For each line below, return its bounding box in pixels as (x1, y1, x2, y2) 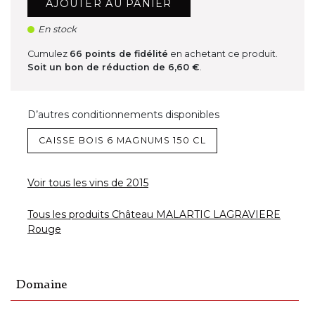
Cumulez (27, 49, 70, 60)
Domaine (16, 279, 67, 292)
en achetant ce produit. (168, 49, 278, 60)
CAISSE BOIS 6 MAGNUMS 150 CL (39, 135, 206, 146)
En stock (38, 24, 77, 35)
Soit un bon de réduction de (27, 62, 168, 73)
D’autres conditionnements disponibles (27, 108, 219, 122)
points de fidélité (82, 49, 168, 60)
